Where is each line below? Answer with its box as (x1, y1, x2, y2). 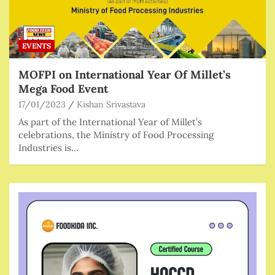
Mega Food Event (18, 82, 108, 96)
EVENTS (22, 41, 51, 51)
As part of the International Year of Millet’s (18, 116, 202, 128)
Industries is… (18, 142, 79, 154)
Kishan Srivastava (77, 99, 145, 110)
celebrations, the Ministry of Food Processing (18, 129, 214, 141)
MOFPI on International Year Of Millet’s (18, 68, 231, 82)
